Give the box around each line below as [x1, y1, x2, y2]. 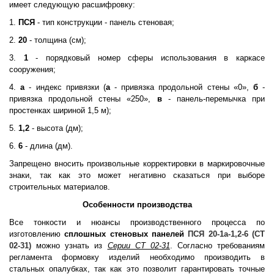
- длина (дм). [23, 141, 73, 150]
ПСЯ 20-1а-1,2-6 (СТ [188, 229, 265, 239]
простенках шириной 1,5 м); [9, 106, 111, 115]
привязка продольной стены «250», [9, 94, 157, 103]
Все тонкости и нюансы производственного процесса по [9, 218, 265, 227]
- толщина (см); [27, 35, 86, 45]
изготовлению [9, 229, 65, 239]
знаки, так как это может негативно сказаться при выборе [9, 171, 265, 180]
